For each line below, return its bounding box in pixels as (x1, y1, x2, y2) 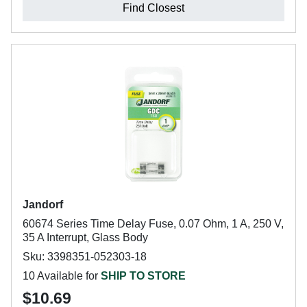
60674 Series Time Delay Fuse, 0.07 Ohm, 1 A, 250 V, (23, 218, 284, 230)
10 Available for (23, 270, 101, 282)
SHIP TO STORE (101, 270, 186, 282)
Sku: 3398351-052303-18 (23, 251, 147, 262)
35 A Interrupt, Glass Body (23, 232, 148, 243)
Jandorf (23, 199, 63, 210)
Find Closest (123, 2, 184, 14)
